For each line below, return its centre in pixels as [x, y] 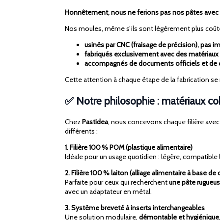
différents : [81, 131]
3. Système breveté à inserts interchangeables [135, 208]
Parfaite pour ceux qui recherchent [117, 182]
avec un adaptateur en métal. [108, 192]
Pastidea [95, 122]
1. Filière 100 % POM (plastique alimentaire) [129, 148]
